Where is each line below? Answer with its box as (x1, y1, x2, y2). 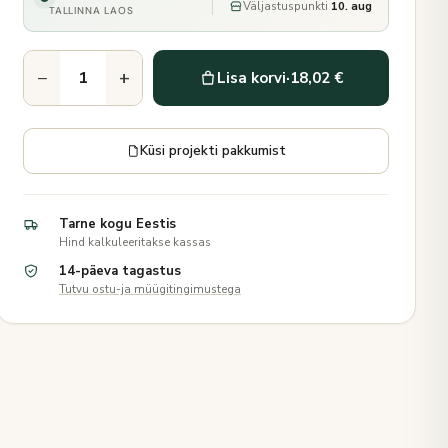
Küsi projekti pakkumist (140, 141, 286, 160)
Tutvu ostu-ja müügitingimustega (59, 281, 241, 297)
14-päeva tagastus (59, 262, 181, 280)
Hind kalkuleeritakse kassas (59, 234, 211, 250)
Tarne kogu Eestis (59, 215, 176, 233)
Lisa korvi (217, 68, 286, 88)
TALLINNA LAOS (49, 4, 134, 17)
